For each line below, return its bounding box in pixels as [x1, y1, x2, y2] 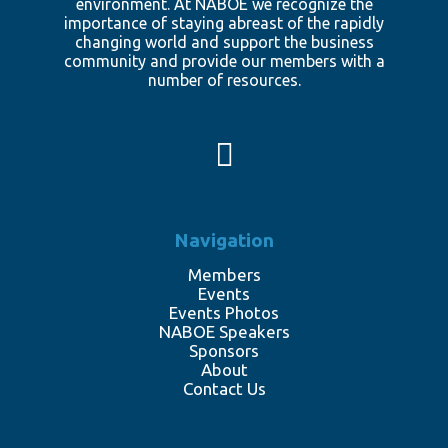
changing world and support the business [74, 33, 374, 51]
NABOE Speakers [158, 322, 290, 341]
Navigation [174, 229, 274, 251]
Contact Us [182, 379, 266, 398]
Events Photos [169, 303, 279, 322]
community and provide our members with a [63, 52, 385, 70]
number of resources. [147, 71, 301, 89]
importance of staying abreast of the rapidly [64, 14, 384, 32]
